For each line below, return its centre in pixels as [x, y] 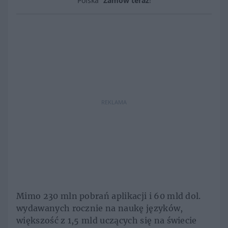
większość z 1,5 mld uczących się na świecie [107, 221]
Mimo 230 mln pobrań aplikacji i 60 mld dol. [109, 196]
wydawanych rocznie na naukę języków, [100, 208]
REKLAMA [114, 102]
